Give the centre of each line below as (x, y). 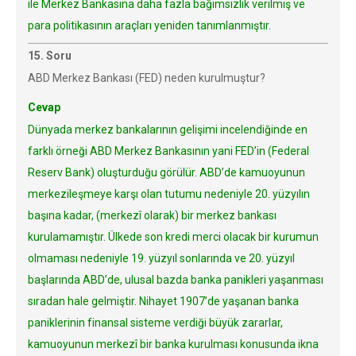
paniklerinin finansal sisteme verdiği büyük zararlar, (155, 323)
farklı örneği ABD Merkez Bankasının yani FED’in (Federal (168, 151)
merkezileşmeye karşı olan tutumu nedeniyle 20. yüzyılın (169, 194)
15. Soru (50, 56)
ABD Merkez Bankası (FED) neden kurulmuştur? (147, 78)
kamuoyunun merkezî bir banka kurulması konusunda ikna (173, 344)
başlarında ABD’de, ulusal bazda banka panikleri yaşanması (176, 280)
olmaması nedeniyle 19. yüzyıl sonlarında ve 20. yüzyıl (161, 258)
